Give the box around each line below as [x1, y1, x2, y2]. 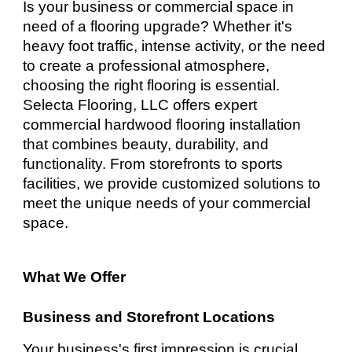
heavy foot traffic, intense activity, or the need [23, 38, 326, 54]
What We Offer [23, 269, 126, 285]
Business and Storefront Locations [23, 308, 276, 325]
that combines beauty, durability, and [23, 136, 269, 152]
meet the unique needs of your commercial [23, 195, 311, 211]
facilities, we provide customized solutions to [23, 175, 321, 192]
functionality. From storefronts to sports [23, 156, 284, 172]
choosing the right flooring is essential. [23, 77, 280, 93]
